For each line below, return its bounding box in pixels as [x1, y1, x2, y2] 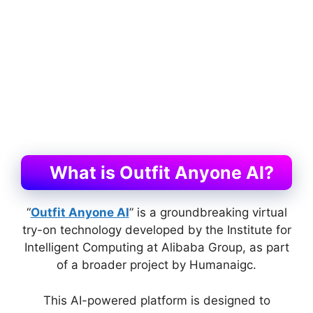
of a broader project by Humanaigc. [57, 258, 256, 272]
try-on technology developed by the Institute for [22, 223, 291, 237]
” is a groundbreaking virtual [129, 205, 287, 219]
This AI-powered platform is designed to [43, 293, 270, 307]
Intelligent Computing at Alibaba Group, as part [24, 240, 289, 254]
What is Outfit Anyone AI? [50, 162, 274, 183]
